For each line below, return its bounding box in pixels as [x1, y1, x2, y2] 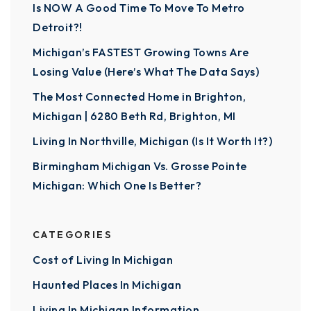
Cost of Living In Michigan [33, 252, 173, 267]
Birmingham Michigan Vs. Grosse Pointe [33, 158, 247, 173]
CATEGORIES [33, 228, 112, 241]
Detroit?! [33, 19, 83, 34]
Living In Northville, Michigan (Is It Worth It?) [33, 133, 272, 148]
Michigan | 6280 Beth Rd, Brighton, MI [33, 108, 236, 123]
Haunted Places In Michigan [33, 277, 181, 292]
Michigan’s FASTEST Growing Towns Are [33, 44, 249, 59]
